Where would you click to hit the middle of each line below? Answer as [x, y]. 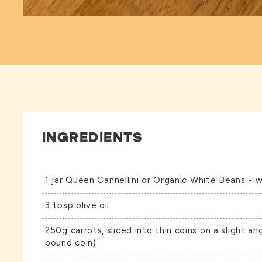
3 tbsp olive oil [77, 206]
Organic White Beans [199, 180]
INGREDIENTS [92, 138]
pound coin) [71, 243]
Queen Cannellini [102, 180]
